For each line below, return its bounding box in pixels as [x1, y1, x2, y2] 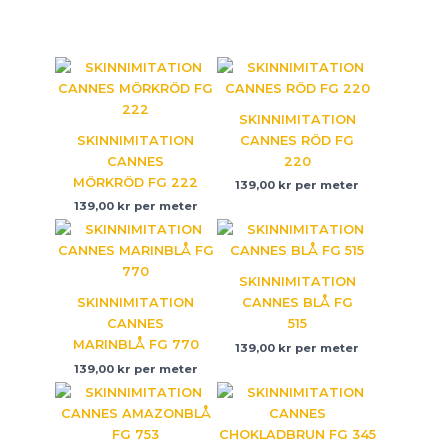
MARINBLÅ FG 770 [72, 337, 199, 353]
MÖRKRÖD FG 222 [73, 175, 199, 191]
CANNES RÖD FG [240, 133, 355, 149]
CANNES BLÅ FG [241, 295, 353, 311]
